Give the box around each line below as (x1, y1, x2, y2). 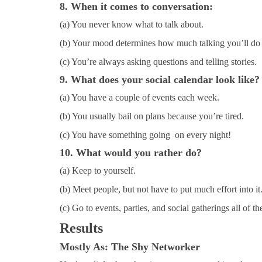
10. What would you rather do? (60, 146, 202, 158)
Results (60, 220, 103, 236)
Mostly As (60, 240, 105, 253)
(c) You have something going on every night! (60, 129, 231, 140)
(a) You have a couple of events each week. (60, 92, 219, 102)
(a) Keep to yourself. (60, 165, 136, 175)
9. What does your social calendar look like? (60, 73, 260, 85)
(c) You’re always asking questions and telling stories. (60, 56, 257, 67)
